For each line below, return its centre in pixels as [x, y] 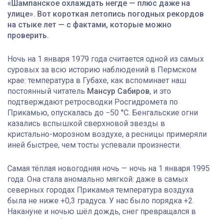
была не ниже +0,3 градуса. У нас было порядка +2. [101, 201]
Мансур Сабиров [118, 91]
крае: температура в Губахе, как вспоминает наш [97, 81]
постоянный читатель [47, 91]
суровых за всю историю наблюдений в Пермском [102, 70]
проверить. [28, 36]
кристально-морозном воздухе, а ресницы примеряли [107, 134]
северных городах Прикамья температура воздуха [100, 190]
